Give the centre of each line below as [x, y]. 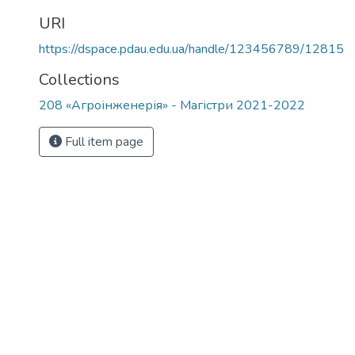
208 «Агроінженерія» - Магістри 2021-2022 [172, 105]
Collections [79, 80]
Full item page [103, 142]
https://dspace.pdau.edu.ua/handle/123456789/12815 [191, 49]
